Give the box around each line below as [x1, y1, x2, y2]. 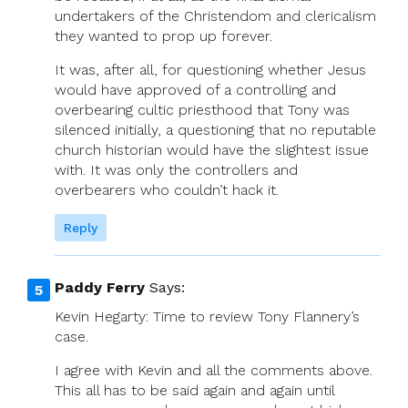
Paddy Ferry [55, 278, 145, 296]
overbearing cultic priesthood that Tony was [55, 100, 350, 118]
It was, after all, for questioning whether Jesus [55, 60, 366, 78]
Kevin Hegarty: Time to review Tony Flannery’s [55, 307, 360, 325]
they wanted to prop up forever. [55, 26, 272, 45]
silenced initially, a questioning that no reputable [55, 120, 376, 138]
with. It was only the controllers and [55, 160, 298, 178]
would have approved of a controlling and [55, 80, 336, 98]
